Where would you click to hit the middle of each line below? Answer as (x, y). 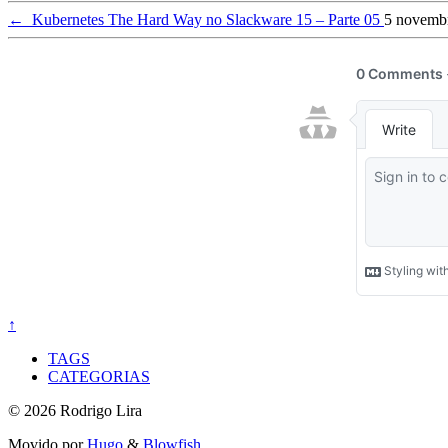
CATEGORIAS (99, 377)
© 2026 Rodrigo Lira (75, 411)
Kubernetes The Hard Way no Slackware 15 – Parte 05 (204, 20)
